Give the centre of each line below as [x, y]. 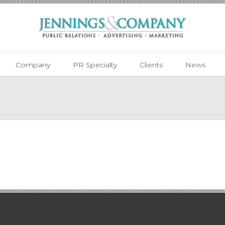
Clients [151, 65]
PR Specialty [95, 65]
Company [33, 65]
